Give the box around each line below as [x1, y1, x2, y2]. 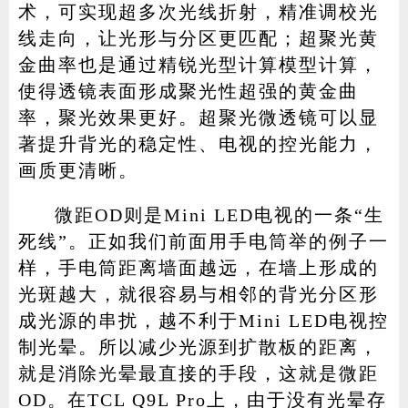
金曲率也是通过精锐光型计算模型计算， [17, 54, 379, 75]
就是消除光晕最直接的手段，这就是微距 [17, 362, 379, 383]
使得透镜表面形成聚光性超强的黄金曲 [17, 80, 359, 101]
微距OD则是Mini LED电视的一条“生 [54, 204, 384, 225]
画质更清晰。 [17, 159, 138, 180]
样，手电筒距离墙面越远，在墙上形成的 [17, 257, 379, 278]
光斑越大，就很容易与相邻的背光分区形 [17, 283, 379, 304]
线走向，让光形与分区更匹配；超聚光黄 [17, 27, 379, 48]
